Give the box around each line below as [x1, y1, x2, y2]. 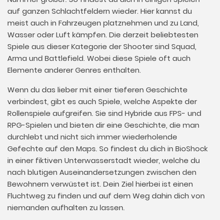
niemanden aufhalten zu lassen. [7, 202, 125, 213]
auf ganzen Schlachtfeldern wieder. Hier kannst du [7, 6, 192, 16]
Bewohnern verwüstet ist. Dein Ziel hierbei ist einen [7, 179, 193, 189]
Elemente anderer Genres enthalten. [7, 65, 141, 75]
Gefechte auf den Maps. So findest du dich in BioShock [7, 143, 208, 154]
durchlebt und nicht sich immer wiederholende [7, 132, 177, 142]
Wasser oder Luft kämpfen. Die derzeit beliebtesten [7, 29, 198, 40]
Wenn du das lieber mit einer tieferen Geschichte [7, 84, 188, 95]
